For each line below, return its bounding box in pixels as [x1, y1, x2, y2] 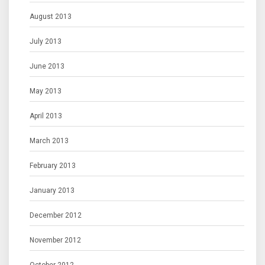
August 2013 [30, 12, 72, 21]
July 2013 [30, 37, 62, 46]
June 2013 [30, 62, 64, 70]
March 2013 [30, 137, 69, 145]
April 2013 [30, 112, 62, 120]
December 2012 [30, 211, 82, 219]
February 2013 [30, 161, 76, 170]
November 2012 [30, 236, 81, 244]
